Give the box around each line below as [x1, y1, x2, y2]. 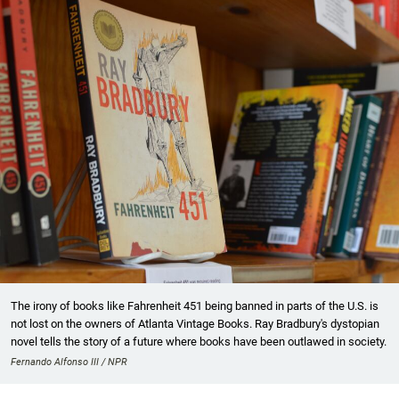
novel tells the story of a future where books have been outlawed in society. [11, 334, 387, 348]
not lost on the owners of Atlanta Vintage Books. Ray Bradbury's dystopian [11, 316, 379, 330]
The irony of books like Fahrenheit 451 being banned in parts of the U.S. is [11, 298, 379, 313]
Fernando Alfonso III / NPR [11, 355, 127, 368]
